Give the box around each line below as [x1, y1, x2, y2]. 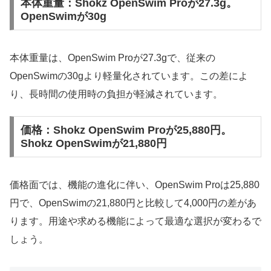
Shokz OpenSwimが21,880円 [20, 137, 167, 150]
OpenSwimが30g [20, 10, 106, 23]
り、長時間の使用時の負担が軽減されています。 [10, 88, 223, 99]
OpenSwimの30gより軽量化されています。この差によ [10, 70, 248, 81]
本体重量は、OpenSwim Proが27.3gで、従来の [10, 52, 215, 63]
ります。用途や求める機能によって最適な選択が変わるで [10, 215, 261, 226]
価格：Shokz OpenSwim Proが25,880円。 [20, 124, 232, 137]
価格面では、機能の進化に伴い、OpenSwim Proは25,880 [10, 179, 260, 190]
